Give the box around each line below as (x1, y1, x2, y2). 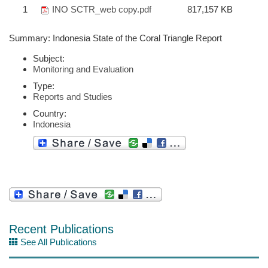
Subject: (33, 53, 65, 64)
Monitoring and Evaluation (33, 64, 133, 75)
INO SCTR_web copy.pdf (52, 4, 151, 15)
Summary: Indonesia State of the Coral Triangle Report (9, 33, 222, 44)
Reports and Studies (33, 92, 112, 102)
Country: (33, 108, 66, 119)
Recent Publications (9, 223, 114, 236)
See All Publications (18, 237, 97, 248)
